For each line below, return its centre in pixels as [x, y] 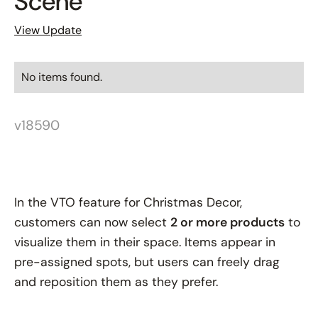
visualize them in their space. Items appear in [145, 242]
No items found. [62, 77]
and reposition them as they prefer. [116, 281]
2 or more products [227, 222]
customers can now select [92, 222]
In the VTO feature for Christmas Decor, [128, 202]
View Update [48, 30]
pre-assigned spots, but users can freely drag [147, 262]
